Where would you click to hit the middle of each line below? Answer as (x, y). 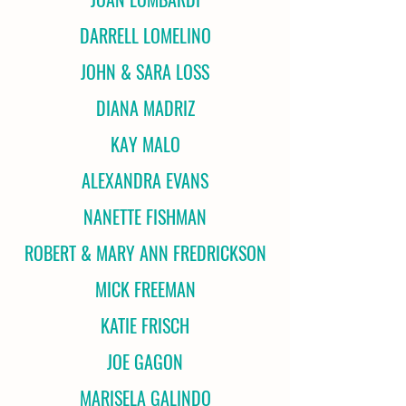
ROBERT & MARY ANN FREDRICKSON (145, 253)
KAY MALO (145, 144)
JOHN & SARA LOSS (145, 72)
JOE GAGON (145, 362)
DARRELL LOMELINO (145, 35)
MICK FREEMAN (145, 289)
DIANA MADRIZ (145, 108)
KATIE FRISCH (145, 325)
